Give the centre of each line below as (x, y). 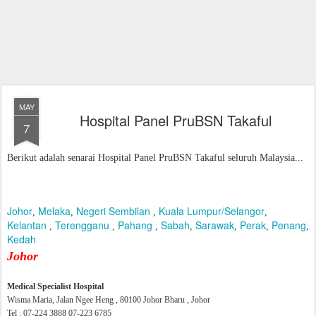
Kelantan (27, 225)
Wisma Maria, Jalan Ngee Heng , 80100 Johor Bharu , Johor (109, 300)
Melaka (54, 211)
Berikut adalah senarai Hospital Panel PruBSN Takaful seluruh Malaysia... (155, 158)
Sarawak (215, 225)
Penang (289, 225)
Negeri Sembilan (113, 211)
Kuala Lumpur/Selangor (212, 211)
